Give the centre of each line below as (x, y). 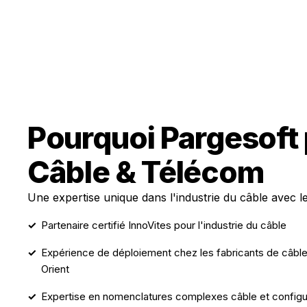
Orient (55, 269)
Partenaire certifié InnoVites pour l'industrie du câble (164, 225)
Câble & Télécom (146, 172)
